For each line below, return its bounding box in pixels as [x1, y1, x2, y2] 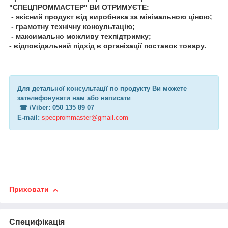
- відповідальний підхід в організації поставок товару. [9, 42, 208, 50]
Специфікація [9, 218, 65, 227]
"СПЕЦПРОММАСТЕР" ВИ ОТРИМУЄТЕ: [9, 3, 151, 12]
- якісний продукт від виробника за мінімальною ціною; [9, 13, 214, 21]
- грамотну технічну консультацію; [9, 22, 137, 31]
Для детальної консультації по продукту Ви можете [17, 84, 187, 93]
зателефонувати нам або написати [17, 94, 133, 102]
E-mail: [17, 113, 42, 122]
